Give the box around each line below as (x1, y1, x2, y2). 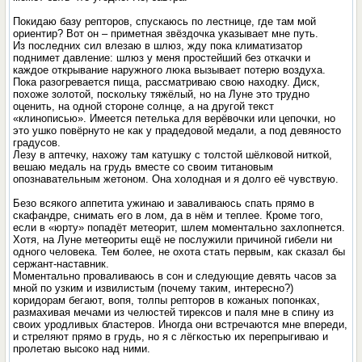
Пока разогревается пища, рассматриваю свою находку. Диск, (13, 76, 321, 88)
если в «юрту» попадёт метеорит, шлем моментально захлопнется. (13, 221, 346, 234)
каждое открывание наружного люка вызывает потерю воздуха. (13, 64, 326, 76)
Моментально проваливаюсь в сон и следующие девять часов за (13, 270, 337, 282)
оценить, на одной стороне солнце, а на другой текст (13, 100, 275, 112)
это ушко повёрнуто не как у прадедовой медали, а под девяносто (13, 124, 342, 137)
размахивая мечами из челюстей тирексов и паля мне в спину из (13, 306, 335, 318)
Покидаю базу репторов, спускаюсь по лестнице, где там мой (13, 15, 317, 27)
